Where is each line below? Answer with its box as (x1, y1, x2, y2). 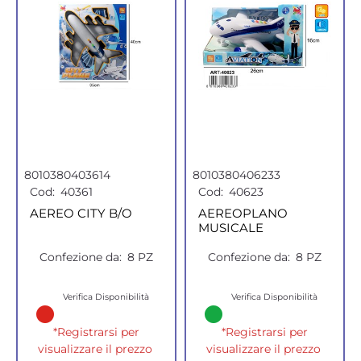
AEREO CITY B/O (30, 205, 132, 221)
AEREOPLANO (198, 205, 288, 221)
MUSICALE (198, 220, 263, 235)
